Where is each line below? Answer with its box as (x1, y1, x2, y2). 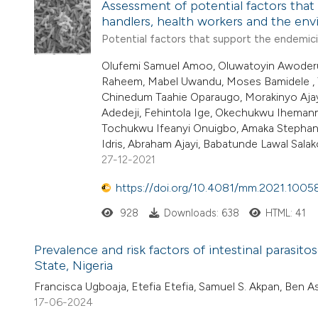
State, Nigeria (34, 258, 113, 274)
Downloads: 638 (163, 207, 239, 220)
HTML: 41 (265, 207, 307, 220)
